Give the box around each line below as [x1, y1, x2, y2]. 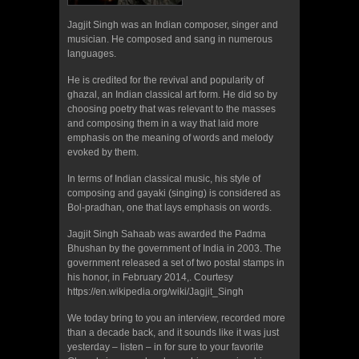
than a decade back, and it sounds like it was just [67, 326, 279, 338]
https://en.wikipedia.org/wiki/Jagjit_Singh [67, 285, 244, 297]
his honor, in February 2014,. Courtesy [67, 271, 233, 283]
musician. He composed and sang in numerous [67, 33, 272, 45]
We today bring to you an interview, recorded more [67, 312, 285, 324]
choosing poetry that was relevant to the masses [67, 103, 276, 115]
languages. [67, 47, 116, 59]
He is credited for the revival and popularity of [67, 74, 264, 86]
